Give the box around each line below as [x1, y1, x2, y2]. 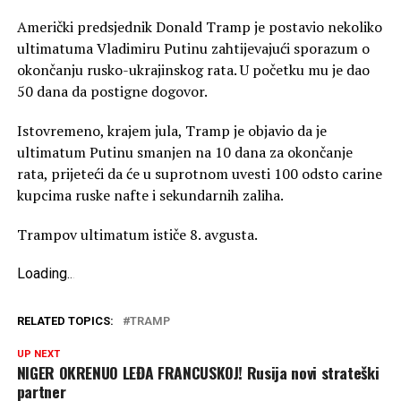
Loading [16, 264, 67, 282]
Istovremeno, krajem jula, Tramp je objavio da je [16, 120, 327, 141]
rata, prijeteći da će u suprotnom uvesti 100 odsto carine [16, 163, 382, 183]
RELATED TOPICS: [16, 313, 114, 328]
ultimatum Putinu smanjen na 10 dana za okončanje [16, 141, 353, 162]
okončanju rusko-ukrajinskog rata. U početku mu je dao [16, 59, 370, 80]
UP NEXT [16, 347, 60, 360]
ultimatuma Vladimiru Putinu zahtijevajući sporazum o [16, 38, 370, 58]
